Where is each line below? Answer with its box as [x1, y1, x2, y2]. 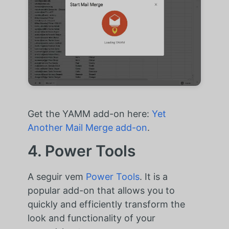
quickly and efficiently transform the [27, 199, 185, 210]
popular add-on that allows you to [27, 185, 175, 196]
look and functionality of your [27, 213, 155, 224]
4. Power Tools [27, 142, 135, 161]
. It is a [139, 171, 168, 182]
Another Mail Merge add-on [27, 122, 147, 133]
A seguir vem [27, 171, 86, 182]
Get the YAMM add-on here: [27, 108, 152, 120]
